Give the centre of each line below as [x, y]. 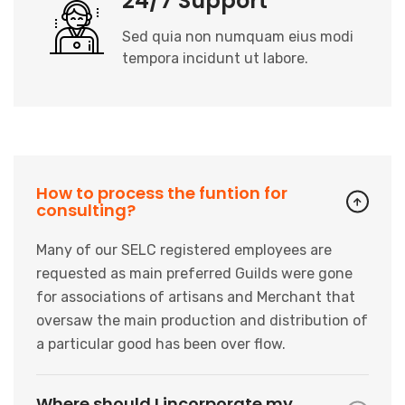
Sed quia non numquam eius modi [238, 36]
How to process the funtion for [162, 193]
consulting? [86, 210]
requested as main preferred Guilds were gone [194, 273]
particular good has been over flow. [167, 344]
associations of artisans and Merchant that [208, 297]
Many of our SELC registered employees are [184, 250]
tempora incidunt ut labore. [215, 58]
